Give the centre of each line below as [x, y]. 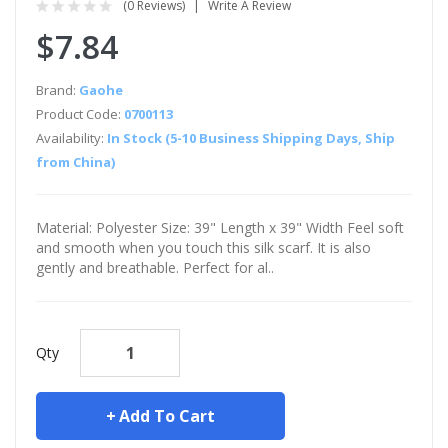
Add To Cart [167, 416]
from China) [75, 162]
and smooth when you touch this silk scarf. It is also [203, 247]
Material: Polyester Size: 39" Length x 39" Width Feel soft [220, 227]
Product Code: [80, 114]
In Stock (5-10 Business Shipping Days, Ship [251, 138]
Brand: [57, 90]
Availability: [71, 138]
